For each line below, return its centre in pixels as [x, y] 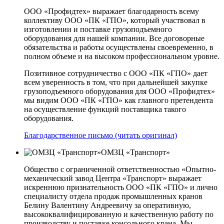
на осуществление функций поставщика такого [105, 109]
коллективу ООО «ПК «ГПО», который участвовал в [115, 20]
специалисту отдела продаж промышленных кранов [113, 196]
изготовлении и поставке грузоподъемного [98, 29]
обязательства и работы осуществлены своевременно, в [119, 47]
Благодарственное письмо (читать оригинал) [100, 135]
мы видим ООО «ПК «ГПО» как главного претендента [118, 100]
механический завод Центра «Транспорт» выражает [113, 178]
